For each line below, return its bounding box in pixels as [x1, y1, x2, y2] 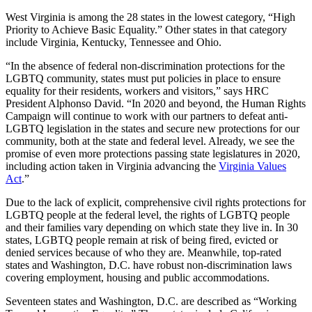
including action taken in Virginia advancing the [6, 159, 219, 172]
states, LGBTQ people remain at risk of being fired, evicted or [6, 233, 278, 246]
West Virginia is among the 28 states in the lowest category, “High [6, 10, 295, 23]
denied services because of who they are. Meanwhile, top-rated [6, 246, 281, 258]
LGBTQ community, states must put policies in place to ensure [6, 72, 281, 84]
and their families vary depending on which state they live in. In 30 [6, 221, 298, 233]
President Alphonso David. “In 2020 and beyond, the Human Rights [6, 97, 306, 109]
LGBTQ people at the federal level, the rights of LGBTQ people [6, 208, 290, 221]
